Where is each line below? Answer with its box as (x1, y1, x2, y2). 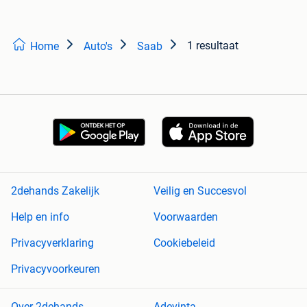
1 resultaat (187, 38, 238, 52)
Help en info (11, 210, 69, 224)
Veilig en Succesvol (153, 184, 247, 198)
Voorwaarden (153, 210, 218, 224)
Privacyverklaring (11, 236, 94, 250)
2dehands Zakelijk (11, 184, 99, 198)
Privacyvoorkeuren (11, 262, 100, 276)
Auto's (84, 39, 112, 53)
